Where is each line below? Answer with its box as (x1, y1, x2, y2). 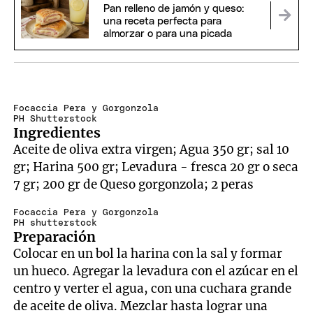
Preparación (13, 228, 96, 245)
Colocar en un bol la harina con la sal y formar (13, 245, 283, 261)
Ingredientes (13, 124, 101, 142)
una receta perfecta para (103, 16, 221, 27)
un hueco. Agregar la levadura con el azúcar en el (13, 263, 299, 279)
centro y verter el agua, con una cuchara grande (13, 280, 292, 296)
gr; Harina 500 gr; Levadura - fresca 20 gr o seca (13, 159, 299, 175)
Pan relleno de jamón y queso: (103, 3, 244, 15)
